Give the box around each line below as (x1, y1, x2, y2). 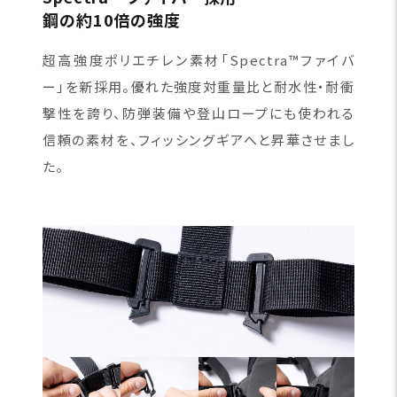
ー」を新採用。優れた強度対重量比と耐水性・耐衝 (42, 76, 355, 96)
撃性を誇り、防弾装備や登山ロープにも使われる (42, 103, 355, 122)
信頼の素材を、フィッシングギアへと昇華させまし (42, 129, 355, 149)
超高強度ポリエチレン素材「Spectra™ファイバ (42, 50, 355, 69)
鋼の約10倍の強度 (42, 7, 182, 31)
